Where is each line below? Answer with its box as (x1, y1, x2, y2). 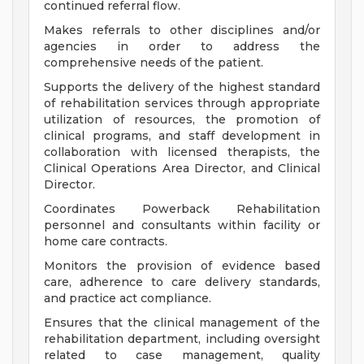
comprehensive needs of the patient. (44, 55, 263, 71)
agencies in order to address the (44, 39, 320, 54)
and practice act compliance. (44, 291, 211, 306)
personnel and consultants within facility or (44, 218, 320, 233)
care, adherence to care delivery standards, (44, 275, 320, 290)
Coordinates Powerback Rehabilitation (44, 201, 320, 217)
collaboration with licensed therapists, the (44, 145, 320, 160)
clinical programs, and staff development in (44, 128, 320, 144)
